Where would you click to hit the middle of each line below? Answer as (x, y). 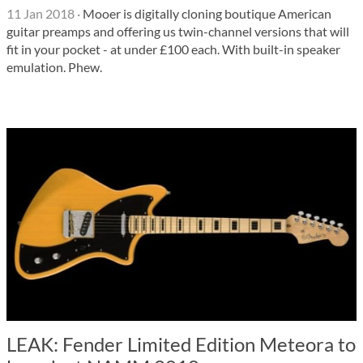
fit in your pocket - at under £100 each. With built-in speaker (173, 49)
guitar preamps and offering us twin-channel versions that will (178, 31)
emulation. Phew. (54, 67)
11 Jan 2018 (41, 13)
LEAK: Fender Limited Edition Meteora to (181, 344)
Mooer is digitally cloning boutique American (206, 13)
